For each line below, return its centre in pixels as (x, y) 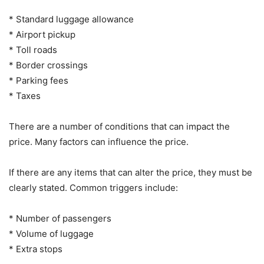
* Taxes (25, 96)
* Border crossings (48, 65)
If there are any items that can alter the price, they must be (131, 172)
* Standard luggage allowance (71, 19)
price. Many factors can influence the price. (99, 142)
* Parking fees (39, 80)
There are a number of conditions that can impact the (119, 126)
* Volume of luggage (51, 234)
